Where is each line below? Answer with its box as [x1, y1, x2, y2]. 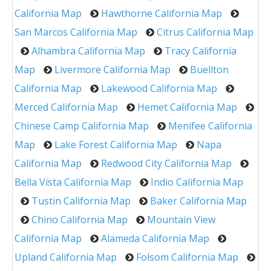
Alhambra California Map [31, 44, 145, 58]
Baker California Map [150, 194, 247, 208]
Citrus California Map [157, 25, 253, 39]
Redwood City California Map [101, 157, 232, 171]
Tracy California [165, 44, 237, 58]
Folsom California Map [136, 250, 238, 264]
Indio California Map [151, 175, 243, 189]
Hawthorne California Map [101, 7, 222, 21]
